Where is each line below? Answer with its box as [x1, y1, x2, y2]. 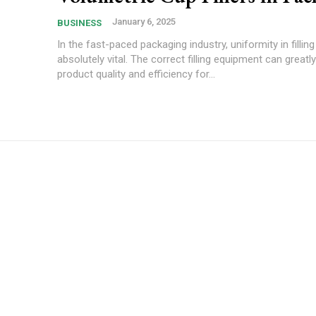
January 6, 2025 [112, 16, 176, 27]
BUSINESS [57, 18, 102, 28]
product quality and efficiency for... [57, 68, 215, 80]
